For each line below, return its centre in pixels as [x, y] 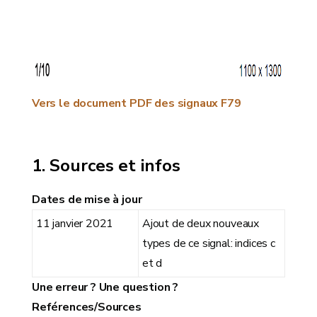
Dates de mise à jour [87, 200]
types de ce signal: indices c [209, 244]
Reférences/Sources [87, 307]
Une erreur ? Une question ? [105, 288]
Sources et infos [115, 166]
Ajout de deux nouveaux [201, 224]
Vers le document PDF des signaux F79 [137, 104]
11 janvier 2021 [75, 224]
